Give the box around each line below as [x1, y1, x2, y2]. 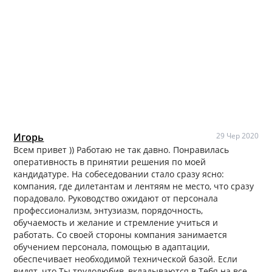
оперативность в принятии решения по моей [13, 155, 206, 168]
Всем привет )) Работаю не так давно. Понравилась [13, 143, 229, 155]
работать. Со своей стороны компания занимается [13, 228, 228, 240]
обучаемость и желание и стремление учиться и [13, 216, 219, 228]
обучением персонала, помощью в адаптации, [13, 240, 210, 253]
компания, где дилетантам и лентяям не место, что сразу [13, 180, 254, 192]
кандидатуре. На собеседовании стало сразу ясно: [13, 168, 225, 180]
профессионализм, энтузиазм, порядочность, [13, 204, 203, 216]
